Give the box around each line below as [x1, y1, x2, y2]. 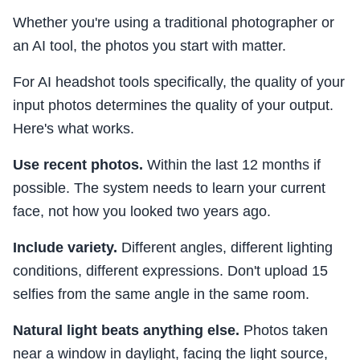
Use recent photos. [13, 157, 143, 174]
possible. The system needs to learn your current [13, 180, 325, 197]
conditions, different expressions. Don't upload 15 [13, 263, 328, 280]
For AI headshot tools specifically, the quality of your [13, 74, 345, 91]
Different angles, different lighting [117, 239, 333, 256]
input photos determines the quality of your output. [13, 97, 333, 114]
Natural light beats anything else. [13, 322, 239, 339]
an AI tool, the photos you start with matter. [13, 38, 286, 55]
